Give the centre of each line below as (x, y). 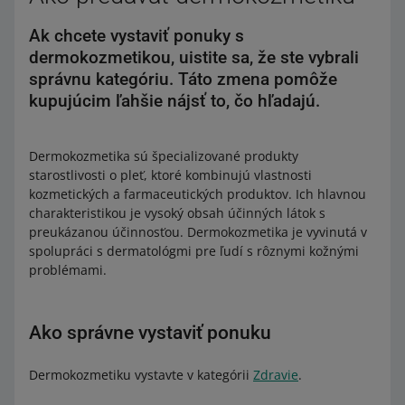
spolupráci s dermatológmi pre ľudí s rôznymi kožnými (194, 251)
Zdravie (276, 375)
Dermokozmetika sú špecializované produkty (164, 156)
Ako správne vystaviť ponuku (150, 333)
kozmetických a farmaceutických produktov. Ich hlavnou (198, 194)
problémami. (68, 270)
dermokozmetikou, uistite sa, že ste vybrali (194, 57)
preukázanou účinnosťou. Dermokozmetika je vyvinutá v (198, 232)
